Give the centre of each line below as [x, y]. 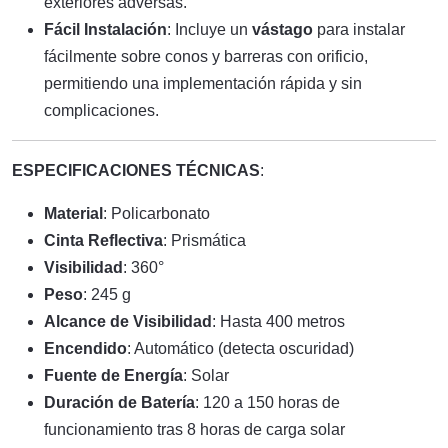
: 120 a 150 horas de [267, 402]
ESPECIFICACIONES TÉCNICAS [136, 170]
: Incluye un [209, 29]
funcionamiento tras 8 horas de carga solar [194, 429]
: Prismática [204, 240]
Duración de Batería [119, 402]
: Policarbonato [156, 213]
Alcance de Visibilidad [128, 321]
